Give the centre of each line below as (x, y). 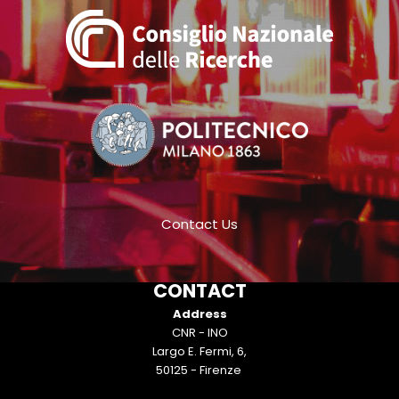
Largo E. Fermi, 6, (199, 351)
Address (199, 313)
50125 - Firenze (199, 370)
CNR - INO (199, 332)
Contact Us (199, 224)
